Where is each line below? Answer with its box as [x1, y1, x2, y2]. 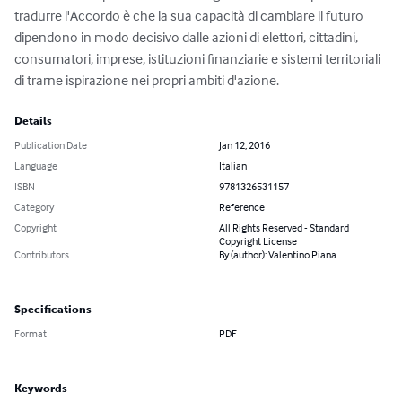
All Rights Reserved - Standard [219, 221, 349, 235]
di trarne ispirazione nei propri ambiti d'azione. [14, 71, 279, 90]
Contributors [14, 248, 69, 262]
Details [14, 115, 52, 128]
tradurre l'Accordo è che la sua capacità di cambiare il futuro [14, 6, 366, 25]
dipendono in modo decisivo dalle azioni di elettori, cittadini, [14, 28, 361, 47]
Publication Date [14, 138, 87, 153]
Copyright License [219, 234, 297, 249]
